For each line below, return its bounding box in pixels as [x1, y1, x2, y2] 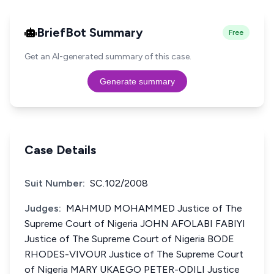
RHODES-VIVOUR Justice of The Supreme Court [24, 248, 243, 260]
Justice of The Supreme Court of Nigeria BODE [24, 233, 234, 245]
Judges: [24, 202, 61, 214]
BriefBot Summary [37, 25, 143, 40]
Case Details [24, 143, 96, 157]
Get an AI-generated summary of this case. [24, 51, 191, 62]
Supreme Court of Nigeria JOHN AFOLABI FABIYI [24, 218, 245, 229]
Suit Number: [24, 177, 85, 189]
